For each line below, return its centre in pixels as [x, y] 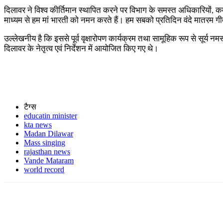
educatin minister [51, 115]
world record [44, 169]
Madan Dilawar [49, 133]
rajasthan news [47, 151]
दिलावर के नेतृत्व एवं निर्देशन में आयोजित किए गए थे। [81, 48]
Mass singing [45, 142]
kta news [38, 124]
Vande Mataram [49, 160]
